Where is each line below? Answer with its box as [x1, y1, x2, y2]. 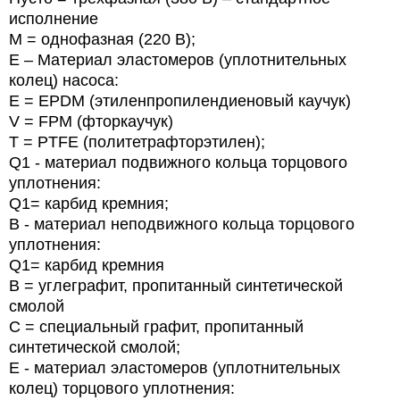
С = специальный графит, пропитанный [9, 318, 304, 337]
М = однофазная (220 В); [9, 30, 196, 49]
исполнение [9, 10, 98, 29]
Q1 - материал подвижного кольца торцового [9, 154, 347, 172]
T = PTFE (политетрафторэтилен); [9, 133, 265, 152]
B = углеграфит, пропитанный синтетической [9, 277, 343, 296]
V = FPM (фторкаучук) [9, 112, 173, 131]
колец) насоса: [9, 71, 119, 90]
